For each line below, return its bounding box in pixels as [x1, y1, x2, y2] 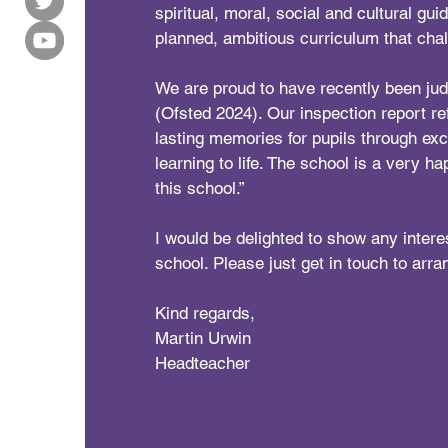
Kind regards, [155, 303, 256, 323]
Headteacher [155, 353, 251, 373]
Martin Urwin [155, 328, 252, 348]
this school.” [155, 178, 246, 198]
